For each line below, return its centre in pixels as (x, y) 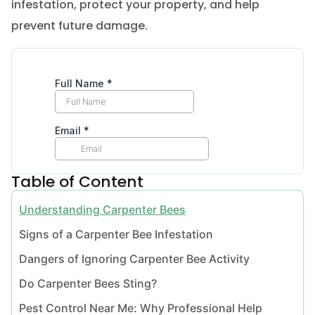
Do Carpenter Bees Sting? (88, 283)
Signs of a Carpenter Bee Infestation (116, 234)
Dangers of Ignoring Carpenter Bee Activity (134, 258)
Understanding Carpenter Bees (102, 209)
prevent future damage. (79, 25)
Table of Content (77, 181)
